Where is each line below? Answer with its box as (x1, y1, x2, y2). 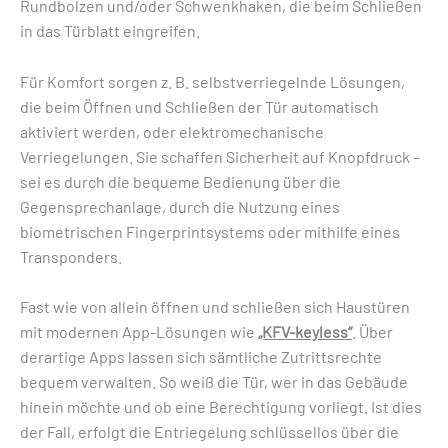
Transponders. (20, 246, 122, 266)
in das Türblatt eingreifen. (20, 21, 200, 40)
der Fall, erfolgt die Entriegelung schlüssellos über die (20, 422, 399, 442)
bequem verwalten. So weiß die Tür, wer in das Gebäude (20, 372, 408, 392)
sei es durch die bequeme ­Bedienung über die (20, 171, 341, 191)
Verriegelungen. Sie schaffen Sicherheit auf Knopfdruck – (20, 146, 420, 166)
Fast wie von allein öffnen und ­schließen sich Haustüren (20, 297, 410, 317)
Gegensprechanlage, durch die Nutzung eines (20, 196, 340, 216)
